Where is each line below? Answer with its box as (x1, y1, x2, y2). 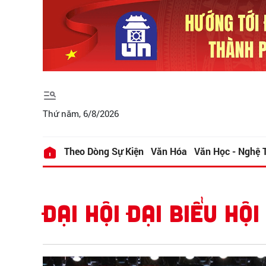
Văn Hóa (151, 145, 187, 158)
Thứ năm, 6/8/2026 (43, 107, 119, 119)
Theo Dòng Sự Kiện (64, 145, 144, 158)
